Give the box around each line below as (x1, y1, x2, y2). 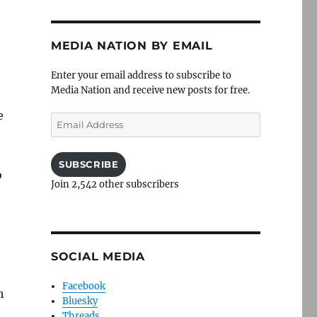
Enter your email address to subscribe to (50, 69, 231, 81)
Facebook (62, 280, 106, 292)
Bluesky (62, 295, 98, 307)
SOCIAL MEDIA (50, 250, 145, 263)
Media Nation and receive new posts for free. (50, 84, 250, 96)
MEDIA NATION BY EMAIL (50, 39, 213, 52)
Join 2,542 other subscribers (50, 178, 179, 190)
